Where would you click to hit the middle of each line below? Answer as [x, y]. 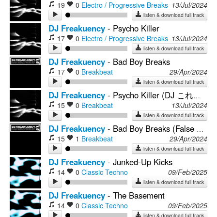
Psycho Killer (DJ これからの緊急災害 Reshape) [153, 95]
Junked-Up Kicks [143, 162]
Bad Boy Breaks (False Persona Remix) [155, 128]
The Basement [139, 195]
